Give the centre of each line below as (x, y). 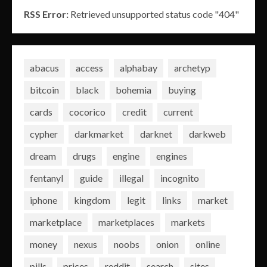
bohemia (133, 90)
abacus (44, 68)
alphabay (139, 68)
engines (172, 156)
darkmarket (99, 134)
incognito (180, 178)
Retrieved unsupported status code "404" (154, 14)
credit (134, 112)
